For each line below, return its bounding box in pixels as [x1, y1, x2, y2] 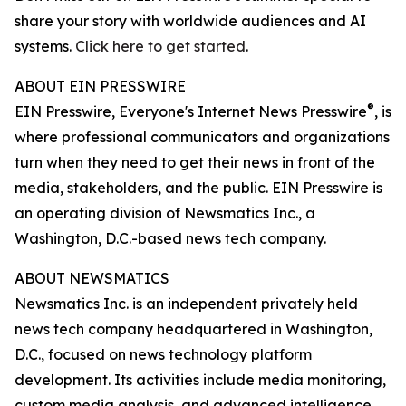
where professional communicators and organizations [14, 128, 390, 147]
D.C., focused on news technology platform [14, 345, 312, 364]
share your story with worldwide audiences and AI [14, 12, 366, 31]
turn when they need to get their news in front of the [14, 153, 375, 172]
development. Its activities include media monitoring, [14, 371, 386, 390]
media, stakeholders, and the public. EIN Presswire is [14, 179, 382, 198]
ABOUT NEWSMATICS [14, 269, 169, 288]
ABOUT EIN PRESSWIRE [14, 77, 186, 96]
